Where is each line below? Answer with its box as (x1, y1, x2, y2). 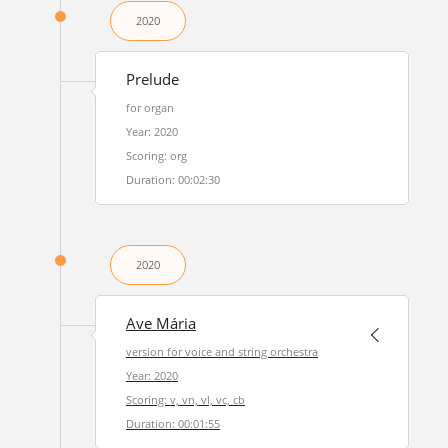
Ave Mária (125, 313, 196, 334)
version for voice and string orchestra (125, 344, 318, 359)
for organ (125, 100, 174, 115)
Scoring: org (125, 148, 187, 163)
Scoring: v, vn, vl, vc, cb (125, 392, 245, 407)
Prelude (125, 69, 179, 90)
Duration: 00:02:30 (125, 172, 220, 187)
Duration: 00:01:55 (125, 416, 220, 431)
